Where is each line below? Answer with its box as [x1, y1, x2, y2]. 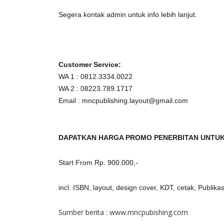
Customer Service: [58, 60, 121, 68]
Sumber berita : [58, 207, 109, 217]
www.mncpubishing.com [109, 207, 188, 217]
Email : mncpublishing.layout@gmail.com [58, 96, 188, 104]
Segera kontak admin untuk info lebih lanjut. [58, 10, 197, 18]
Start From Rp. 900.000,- [58, 158, 138, 166]
